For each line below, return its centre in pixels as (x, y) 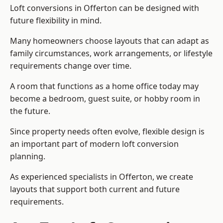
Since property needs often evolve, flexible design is (107, 132)
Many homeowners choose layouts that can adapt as (110, 41)
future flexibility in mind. (56, 21)
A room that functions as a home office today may (104, 86)
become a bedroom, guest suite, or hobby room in (105, 99)
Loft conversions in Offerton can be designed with (105, 8)
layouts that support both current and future (95, 189)
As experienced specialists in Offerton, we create (102, 177)
